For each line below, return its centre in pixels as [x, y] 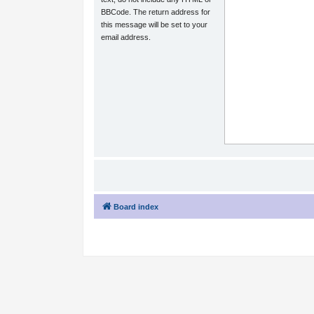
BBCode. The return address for [156, 12]
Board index [136, 207]
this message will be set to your [155, 25]
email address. [126, 37]
